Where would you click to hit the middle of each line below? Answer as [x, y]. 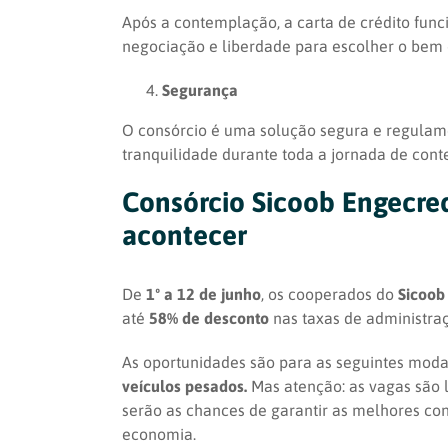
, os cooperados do [329, 294]
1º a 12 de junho [203, 294]
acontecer [184, 234]
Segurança [200, 89]
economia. [159, 434]
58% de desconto [209, 318]
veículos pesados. [186, 386]
